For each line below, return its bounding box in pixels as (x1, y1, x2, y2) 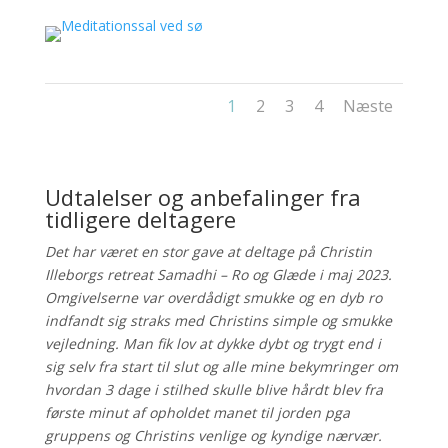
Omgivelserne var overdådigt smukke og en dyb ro (44, 287, 382, 307)
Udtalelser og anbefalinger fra (44, 181, 361, 212)
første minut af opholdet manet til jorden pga (44, 402, 350, 422)
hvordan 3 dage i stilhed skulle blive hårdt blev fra (44, 379, 383, 399)
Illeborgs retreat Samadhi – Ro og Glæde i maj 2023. (44, 264, 392, 284)
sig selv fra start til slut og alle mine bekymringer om (44, 356, 398, 376)
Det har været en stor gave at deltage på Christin (44, 241, 372, 261)
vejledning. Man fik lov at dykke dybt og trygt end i (44, 333, 381, 353)
